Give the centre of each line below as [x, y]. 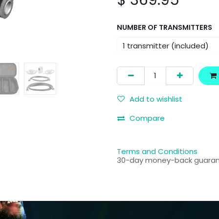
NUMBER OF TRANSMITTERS [164, 28]
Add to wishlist [156, 99]
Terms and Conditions [157, 151]
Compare [147, 118]
